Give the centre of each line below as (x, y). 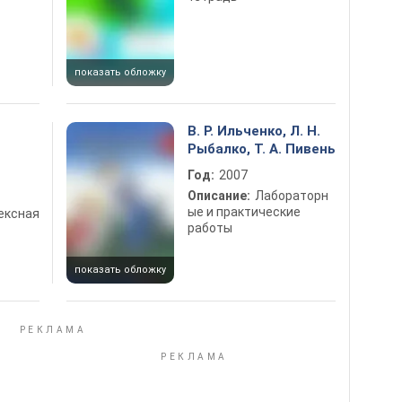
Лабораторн (292, 196)
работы (210, 228)
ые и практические (244, 212)
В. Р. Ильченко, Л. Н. (254, 131)
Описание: (219, 196)
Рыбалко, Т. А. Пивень (262, 149)
